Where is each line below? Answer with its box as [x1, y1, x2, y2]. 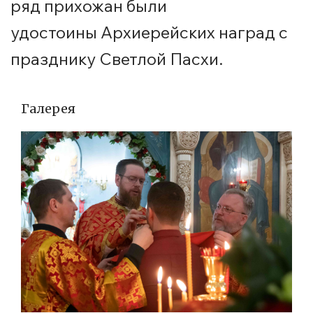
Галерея [21, 101, 75, 117]
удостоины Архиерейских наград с [10, 22, 288, 43]
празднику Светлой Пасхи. [10, 48, 223, 70]
